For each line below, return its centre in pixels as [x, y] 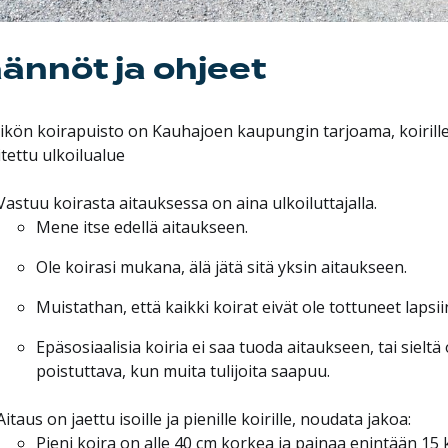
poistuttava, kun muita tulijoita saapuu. [182, 370]
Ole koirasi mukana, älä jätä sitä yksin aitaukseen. [221, 266]
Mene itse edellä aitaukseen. [141, 226]
